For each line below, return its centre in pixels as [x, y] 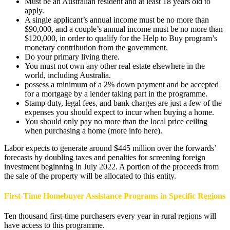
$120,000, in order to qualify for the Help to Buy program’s [121, 38]
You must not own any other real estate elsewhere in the [115, 66]
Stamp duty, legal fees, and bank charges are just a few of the [123, 103]
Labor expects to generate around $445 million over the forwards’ [110, 148]
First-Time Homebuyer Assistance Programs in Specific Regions [115, 196]
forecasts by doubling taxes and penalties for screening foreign [105, 157]
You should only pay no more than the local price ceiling [116, 121]
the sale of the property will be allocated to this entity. [90, 176]
